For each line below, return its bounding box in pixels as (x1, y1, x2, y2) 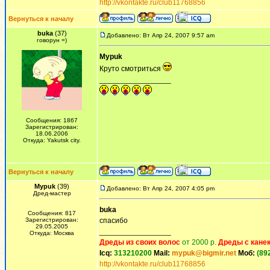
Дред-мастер (33, 190, 71, 196)
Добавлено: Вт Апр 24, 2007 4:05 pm (107, 185, 215, 192)
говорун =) (37, 37, 67, 43)
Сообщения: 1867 (26, 117, 78, 124)
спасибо (99, 216, 128, 225)
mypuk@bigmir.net (172, 249, 236, 257)
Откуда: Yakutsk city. (23, 137, 81, 143)
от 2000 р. (182, 238, 216, 246)
